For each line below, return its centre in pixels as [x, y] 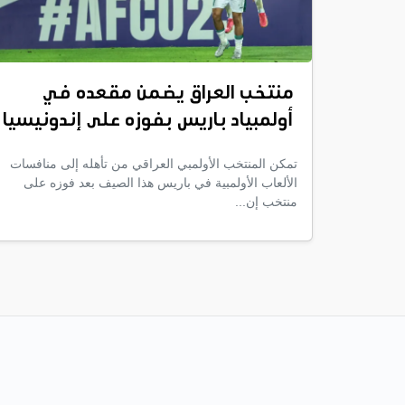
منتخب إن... [266, 201]
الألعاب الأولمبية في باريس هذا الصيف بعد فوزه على [160, 182]
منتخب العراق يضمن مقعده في [168, 94]
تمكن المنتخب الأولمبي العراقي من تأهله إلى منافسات [154, 163]
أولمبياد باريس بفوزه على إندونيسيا [148, 121]
